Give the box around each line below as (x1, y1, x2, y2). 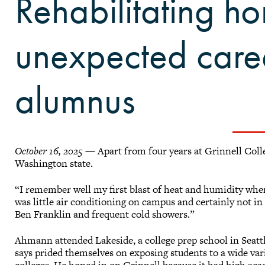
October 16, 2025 (15, 143, 83, 158)
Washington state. (15, 156, 96, 170)
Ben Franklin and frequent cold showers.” (15, 207, 198, 222)
